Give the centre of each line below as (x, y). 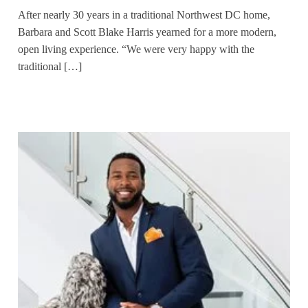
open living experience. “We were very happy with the (136, 49)
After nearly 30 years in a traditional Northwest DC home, (144, 14)
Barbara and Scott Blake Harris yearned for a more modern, (147, 32)
